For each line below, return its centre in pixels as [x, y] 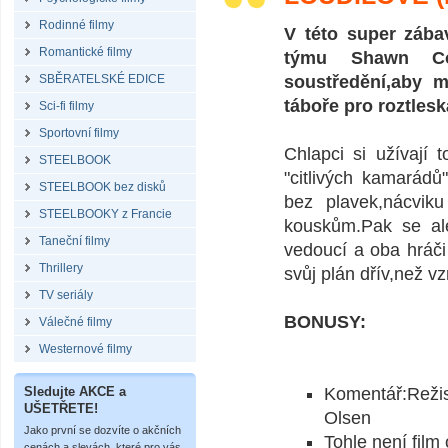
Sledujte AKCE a [75, 391]
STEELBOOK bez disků [102, 187]
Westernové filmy [85, 349]
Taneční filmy [74, 241]
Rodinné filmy [76, 25]
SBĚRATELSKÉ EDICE [102, 79]
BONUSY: [325, 322]
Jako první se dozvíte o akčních [102, 430]
